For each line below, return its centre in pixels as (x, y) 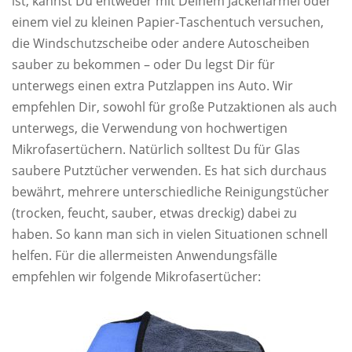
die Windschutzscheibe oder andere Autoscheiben (161, 44)
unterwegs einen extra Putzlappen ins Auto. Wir (152, 86)
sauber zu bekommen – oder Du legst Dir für (143, 65)
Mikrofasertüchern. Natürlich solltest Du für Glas (156, 150)
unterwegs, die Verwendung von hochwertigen (150, 128)
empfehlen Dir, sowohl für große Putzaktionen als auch (174, 107)
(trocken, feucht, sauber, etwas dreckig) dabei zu (154, 213)
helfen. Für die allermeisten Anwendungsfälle (145, 256)
